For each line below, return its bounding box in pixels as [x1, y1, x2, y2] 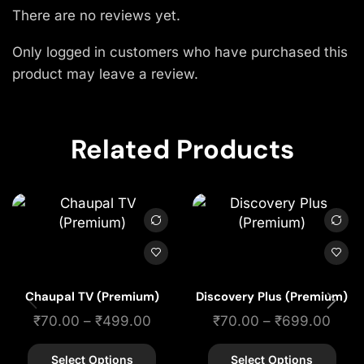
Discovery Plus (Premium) [196, 288, 349, 305]
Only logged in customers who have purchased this [12, 44, 348, 61]
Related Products [70, 132, 294, 167]
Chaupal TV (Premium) [24, 288, 159, 305]
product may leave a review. [12, 66, 198, 83]
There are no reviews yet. [12, 6, 180, 24]
